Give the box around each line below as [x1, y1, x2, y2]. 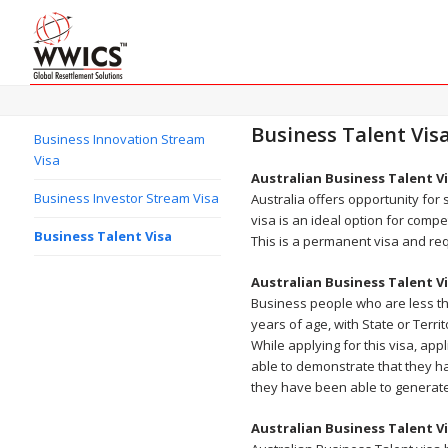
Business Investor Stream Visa [33, 189, 219, 207]
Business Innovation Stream [33, 130, 205, 148]
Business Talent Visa [33, 227, 172, 245]
